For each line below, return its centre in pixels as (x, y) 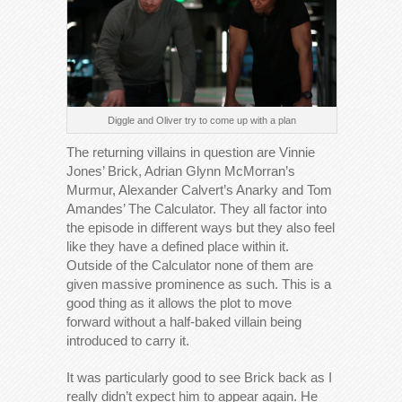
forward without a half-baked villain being (184, 321)
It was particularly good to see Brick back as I (199, 377)
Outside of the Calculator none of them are (190, 265)
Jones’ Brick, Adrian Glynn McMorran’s (181, 170)
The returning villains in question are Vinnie (191, 152)
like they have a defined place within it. (178, 246)
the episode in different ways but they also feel (201, 227)
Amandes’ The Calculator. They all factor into (197, 208)
